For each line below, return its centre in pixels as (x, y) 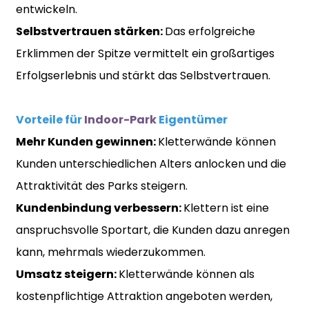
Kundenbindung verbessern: (99, 208)
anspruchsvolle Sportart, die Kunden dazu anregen (152, 230)
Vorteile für (50, 119)
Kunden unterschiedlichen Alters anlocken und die (151, 163)
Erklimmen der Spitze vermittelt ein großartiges (145, 53)
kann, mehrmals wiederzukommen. (110, 252)
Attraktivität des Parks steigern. (101, 186)
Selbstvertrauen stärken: (90, 31)
